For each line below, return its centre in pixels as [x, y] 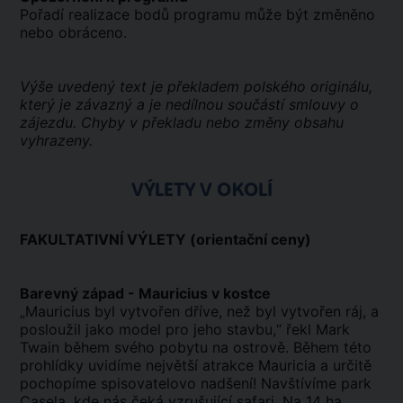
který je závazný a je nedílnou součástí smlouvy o [189, 104]
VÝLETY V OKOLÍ [201, 190]
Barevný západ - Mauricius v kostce [145, 293]
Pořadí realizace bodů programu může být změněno [197, 14]
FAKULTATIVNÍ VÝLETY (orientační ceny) [166, 239]
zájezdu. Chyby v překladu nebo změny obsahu [182, 122]
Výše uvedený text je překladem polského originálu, [196, 86]
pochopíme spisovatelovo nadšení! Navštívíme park [196, 383]
